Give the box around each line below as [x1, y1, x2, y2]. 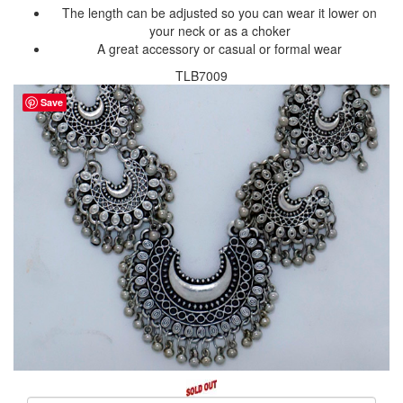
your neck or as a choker [148, 22, 291, 40]
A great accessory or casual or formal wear [97, 40, 342, 58]
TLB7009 [175, 67, 228, 85]
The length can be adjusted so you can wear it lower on [62, 4, 377, 22]
